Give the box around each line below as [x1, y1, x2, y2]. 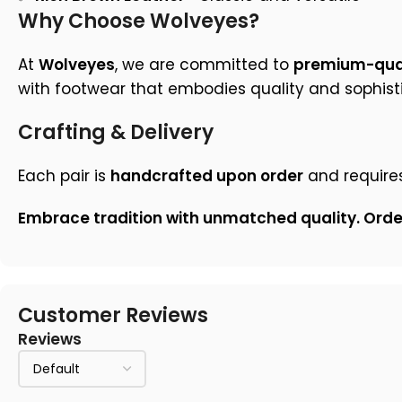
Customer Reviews [18, 301, 208, 330]
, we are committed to [115, 54, 293, 76]
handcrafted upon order [110, 165, 303, 188]
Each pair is [18, 165, 110, 188]
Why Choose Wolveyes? [18, 7, 259, 36]
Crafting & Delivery [18, 118, 214, 147]
